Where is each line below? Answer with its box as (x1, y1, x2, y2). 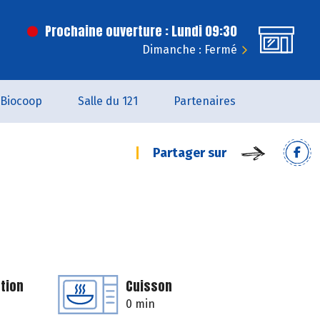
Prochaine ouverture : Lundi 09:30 (45, 21, 237, 41)
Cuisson (126, 276, 172, 296)
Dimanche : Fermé (142, 43, 237, 56)
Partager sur (153, 145, 226, 161)
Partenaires (174, 94, 236, 108)
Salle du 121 (78, 94, 138, 108)
